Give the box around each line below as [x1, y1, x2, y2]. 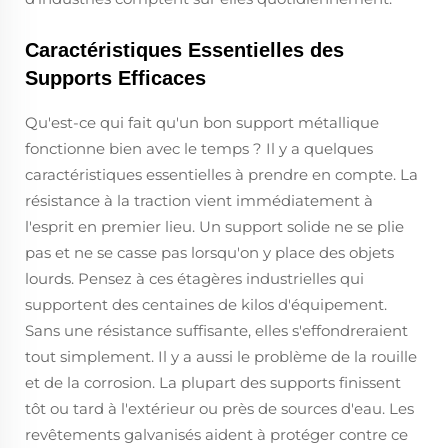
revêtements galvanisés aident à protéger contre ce [25, 425, 408, 444]
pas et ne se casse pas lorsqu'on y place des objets [25, 243, 394, 262]
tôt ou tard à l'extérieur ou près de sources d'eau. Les [25, 399, 414, 418]
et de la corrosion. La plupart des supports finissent [25, 373, 401, 392]
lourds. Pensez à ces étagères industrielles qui [25, 269, 364, 288]
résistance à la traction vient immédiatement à [25, 191, 373, 210]
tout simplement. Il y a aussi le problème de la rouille [25, 347, 417, 366]
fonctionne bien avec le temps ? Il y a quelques [25, 139, 373, 158]
